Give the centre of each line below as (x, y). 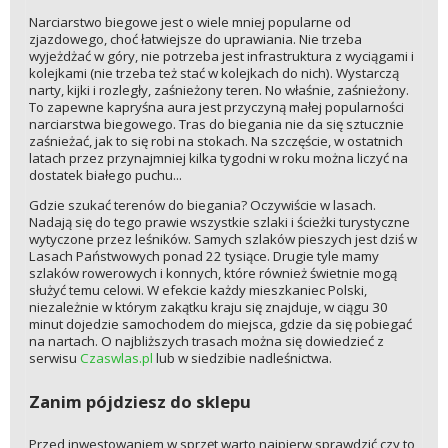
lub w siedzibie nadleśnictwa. (242, 358)
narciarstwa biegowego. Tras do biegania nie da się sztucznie (216, 124)
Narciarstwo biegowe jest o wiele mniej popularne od (189, 22)
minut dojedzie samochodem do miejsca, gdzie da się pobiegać (220, 324)
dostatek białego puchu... (105, 175)
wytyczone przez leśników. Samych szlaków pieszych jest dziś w (222, 239)
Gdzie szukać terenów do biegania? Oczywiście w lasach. (202, 205)
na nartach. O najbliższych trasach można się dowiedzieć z (206, 341)
